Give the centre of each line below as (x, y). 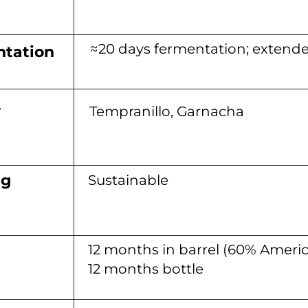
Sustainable (128, 180)
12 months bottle (146, 269)
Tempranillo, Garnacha (167, 111)
